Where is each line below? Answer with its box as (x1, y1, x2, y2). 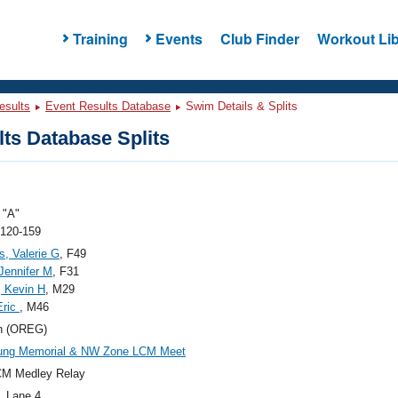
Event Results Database (45, 99, 171, 113)
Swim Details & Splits (182, 99, 298, 113)
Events (155, 28, 203, 49)
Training (72, 28, 128, 49)
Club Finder (219, 28, 299, 49)
